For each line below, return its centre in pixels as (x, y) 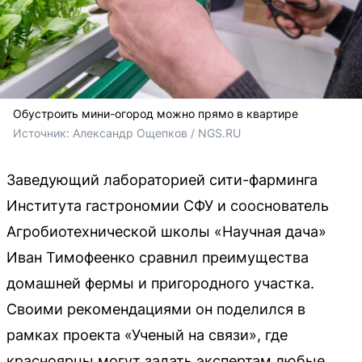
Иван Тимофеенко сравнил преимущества (158, 257)
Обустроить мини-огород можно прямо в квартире (156, 113)
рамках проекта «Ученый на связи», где (147, 335)
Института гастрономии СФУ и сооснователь (168, 205)
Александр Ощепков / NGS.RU (157, 133)
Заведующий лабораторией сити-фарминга (162, 179)
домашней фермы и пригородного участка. (160, 283)
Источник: (43, 133)
